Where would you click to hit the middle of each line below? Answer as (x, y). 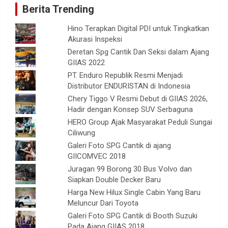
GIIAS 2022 (87, 63)
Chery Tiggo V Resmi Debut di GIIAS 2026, (138, 99)
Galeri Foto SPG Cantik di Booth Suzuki (133, 216)
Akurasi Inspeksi (95, 39)
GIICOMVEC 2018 (97, 156)
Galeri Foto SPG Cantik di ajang (120, 146)
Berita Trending (58, 9)
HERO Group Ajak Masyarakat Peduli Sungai (140, 122)
